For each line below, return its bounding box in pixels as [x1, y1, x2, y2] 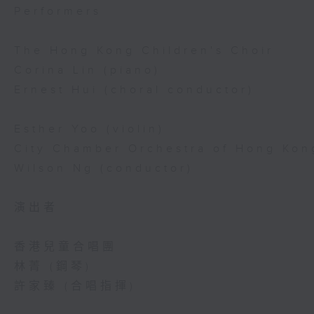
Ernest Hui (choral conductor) [14, 83, 254, 97]
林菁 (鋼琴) [14, 260, 92, 273]
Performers [14, 5, 102, 18]
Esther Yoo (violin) [14, 123, 165, 136]
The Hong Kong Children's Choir [14, 44, 274, 57]
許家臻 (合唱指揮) [14, 280, 136, 293]
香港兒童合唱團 [14, 240, 117, 254]
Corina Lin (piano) [14, 64, 161, 77]
